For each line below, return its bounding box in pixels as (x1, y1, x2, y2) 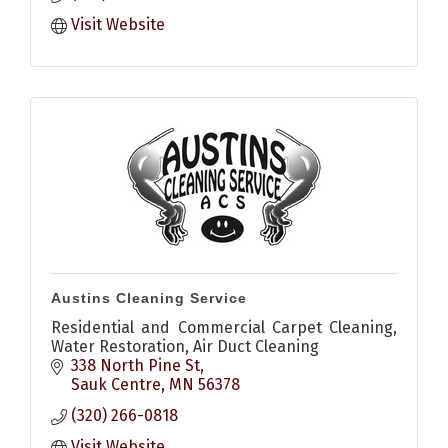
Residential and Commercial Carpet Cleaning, (51, 317, 397, 337)
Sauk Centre (71, 374, 161, 394)
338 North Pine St (71, 355, 200, 375)
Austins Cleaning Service (51, 289, 247, 306)
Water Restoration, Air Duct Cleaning (51, 336, 319, 356)
